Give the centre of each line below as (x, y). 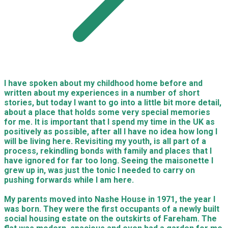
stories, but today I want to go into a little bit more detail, (113, 103)
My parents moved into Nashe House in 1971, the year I (110, 199)
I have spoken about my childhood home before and (103, 83)
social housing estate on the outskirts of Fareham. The (110, 219)
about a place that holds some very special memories (107, 112)
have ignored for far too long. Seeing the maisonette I (109, 161)
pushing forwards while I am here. (69, 180)
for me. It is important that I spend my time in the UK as (109, 122)
